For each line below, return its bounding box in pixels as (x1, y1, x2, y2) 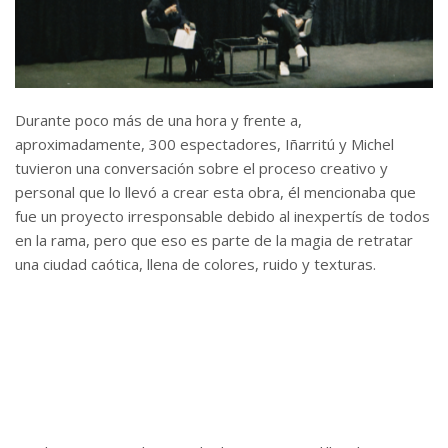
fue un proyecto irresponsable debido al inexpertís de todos (15, 206, 430, 227)
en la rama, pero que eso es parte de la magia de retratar (15, 230, 413, 251)
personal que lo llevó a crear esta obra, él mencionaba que (15, 182, 416, 203)
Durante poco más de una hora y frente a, (15, 110, 302, 131)
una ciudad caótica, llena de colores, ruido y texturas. (15, 254, 376, 275)
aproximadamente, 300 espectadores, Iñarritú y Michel (15, 134, 394, 155)
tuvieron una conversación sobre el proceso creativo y (15, 158, 388, 179)
